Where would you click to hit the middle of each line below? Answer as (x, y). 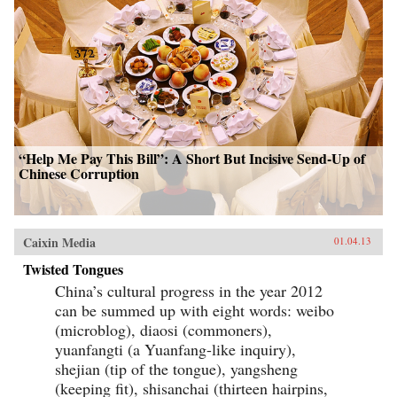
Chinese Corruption (79, 174)
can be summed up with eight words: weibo (195, 311)
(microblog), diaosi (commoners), (163, 330)
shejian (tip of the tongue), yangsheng (176, 369)
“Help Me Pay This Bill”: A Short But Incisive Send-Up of (192, 159)
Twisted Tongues (73, 269)
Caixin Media (59, 243)
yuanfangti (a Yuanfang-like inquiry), (175, 350)
